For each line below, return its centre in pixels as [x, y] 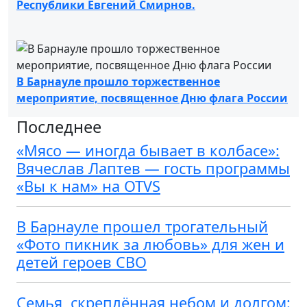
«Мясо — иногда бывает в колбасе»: [148, 150]
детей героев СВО [82, 262]
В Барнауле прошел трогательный [142, 226]
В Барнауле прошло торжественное [118, 82]
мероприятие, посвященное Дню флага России [152, 98]
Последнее [59, 127]
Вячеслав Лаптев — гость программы [153, 168]
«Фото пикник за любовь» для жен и [150, 244]
